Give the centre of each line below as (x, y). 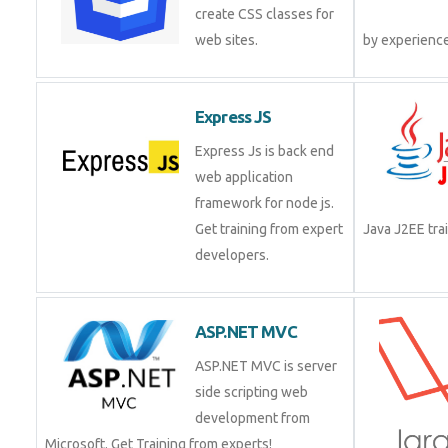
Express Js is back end (264, 151)
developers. (232, 255)
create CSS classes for (264, 14)
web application (244, 177)
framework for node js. (264, 203)
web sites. (226, 40)
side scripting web (251, 392)
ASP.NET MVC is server (266, 366)
